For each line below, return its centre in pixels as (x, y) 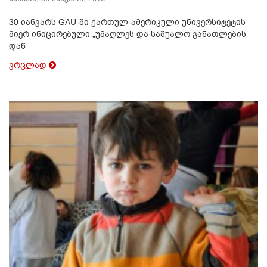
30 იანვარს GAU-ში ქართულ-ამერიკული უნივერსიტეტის (127, 22)
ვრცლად (29, 65)
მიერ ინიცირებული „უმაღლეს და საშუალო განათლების (128, 34)
